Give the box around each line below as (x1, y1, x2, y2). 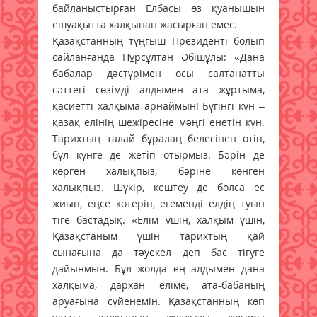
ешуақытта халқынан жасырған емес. (52, 17, 237, 31)
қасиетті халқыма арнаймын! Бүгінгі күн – (52, 98, 265, 113)
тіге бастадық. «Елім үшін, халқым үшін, (52, 212, 265, 226)
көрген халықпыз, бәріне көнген (52, 163, 265, 178)
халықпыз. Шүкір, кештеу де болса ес (52, 180, 265, 194)
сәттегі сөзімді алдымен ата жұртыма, (52, 82, 265, 96)
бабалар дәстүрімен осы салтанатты (52, 66, 265, 80)
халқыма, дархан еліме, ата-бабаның (52, 277, 265, 292)
